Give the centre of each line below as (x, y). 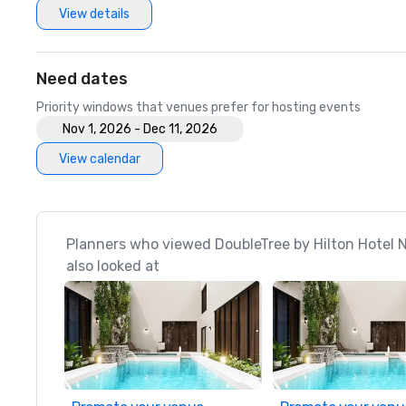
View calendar (100, 159)
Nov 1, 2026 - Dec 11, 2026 (140, 129)
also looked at (113, 266)
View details (94, 14)
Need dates (82, 79)
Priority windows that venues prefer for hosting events (198, 107)
